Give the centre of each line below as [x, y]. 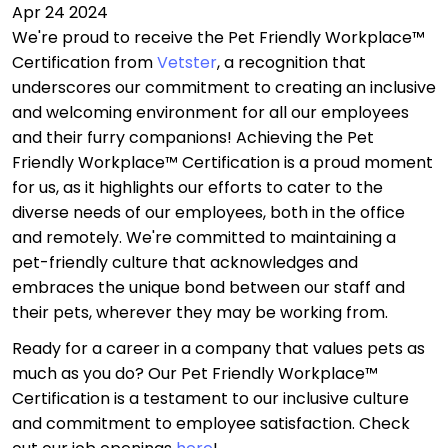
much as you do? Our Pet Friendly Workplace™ [195, 374]
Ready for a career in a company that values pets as [218, 349]
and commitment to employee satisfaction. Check [211, 424]
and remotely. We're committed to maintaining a [204, 237]
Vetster [187, 62]
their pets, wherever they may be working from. [200, 312]
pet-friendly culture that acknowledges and [185, 262]
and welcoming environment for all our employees [210, 112]
